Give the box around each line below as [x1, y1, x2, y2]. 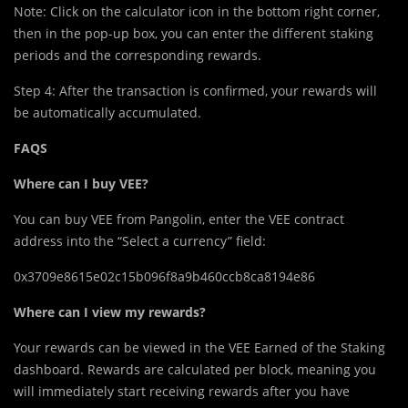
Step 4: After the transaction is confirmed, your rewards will [14, 82, 377, 100]
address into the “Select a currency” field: [14, 232, 266, 250]
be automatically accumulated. [14, 104, 201, 122]
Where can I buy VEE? [14, 175, 148, 193]
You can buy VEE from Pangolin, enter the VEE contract [14, 210, 344, 229]
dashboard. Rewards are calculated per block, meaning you [14, 361, 376, 379]
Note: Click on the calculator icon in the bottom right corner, [14, 3, 380, 21]
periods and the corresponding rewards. [14, 46, 261, 65]
